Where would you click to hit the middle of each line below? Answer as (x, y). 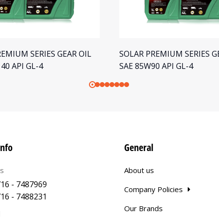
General (139, 148)
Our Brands (143, 208)
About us (139, 170)
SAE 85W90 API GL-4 (156, 66)
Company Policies (153, 189)
